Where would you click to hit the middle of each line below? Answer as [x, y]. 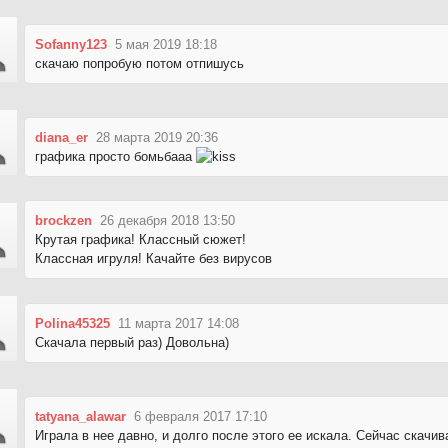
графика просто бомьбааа [115, 156]
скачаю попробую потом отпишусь [139, 63]
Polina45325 [72, 323]
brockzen [63, 221]
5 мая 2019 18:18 [166, 44]
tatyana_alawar [80, 416]
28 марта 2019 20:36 [157, 137]
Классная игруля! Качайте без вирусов [153, 259]
